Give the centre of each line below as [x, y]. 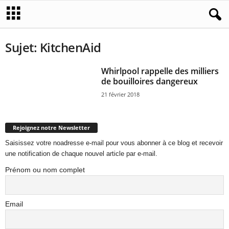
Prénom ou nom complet [45, 169]
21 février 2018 [121, 94]
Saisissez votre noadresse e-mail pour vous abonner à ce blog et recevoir [114, 143]
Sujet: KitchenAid [53, 47]
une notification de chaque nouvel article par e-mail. [81, 153]
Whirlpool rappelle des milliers [160, 71]
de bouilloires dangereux [150, 81]
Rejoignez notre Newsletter [51, 127]
